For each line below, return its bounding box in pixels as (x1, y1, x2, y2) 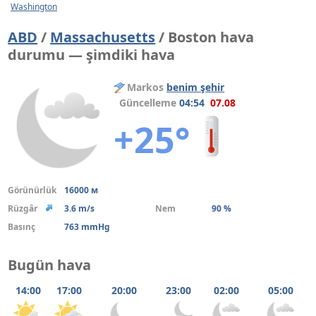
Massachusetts (50, 28, 156, 47)
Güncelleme (114, 96, 180, 109)
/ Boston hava (155, 28, 255, 47)
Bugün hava (8, 255, 92, 274)
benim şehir (166, 80, 225, 94)
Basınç (8, 221, 36, 233)
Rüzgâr (8, 202, 38, 214)
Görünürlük (8, 184, 57, 196)
